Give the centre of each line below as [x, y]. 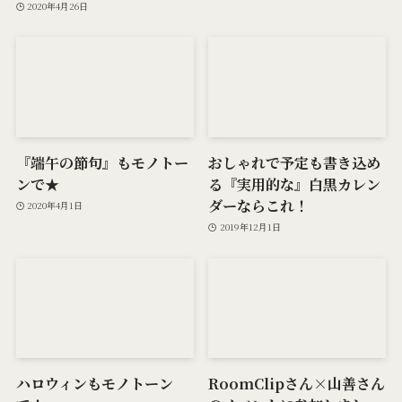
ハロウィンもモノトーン [94, 384]
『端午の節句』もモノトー [102, 162]
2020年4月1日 [55, 205]
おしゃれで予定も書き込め [295, 162]
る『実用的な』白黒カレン [295, 184]
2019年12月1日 [250, 227]
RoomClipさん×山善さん [297, 384]
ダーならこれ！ [259, 205]
